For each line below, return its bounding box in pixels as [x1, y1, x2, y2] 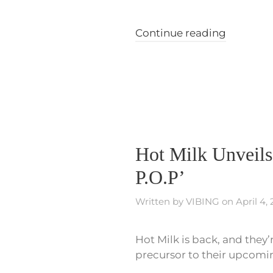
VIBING [186, 196, 219, 208]
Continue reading [135, 27, 226, 40]
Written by [135, 196, 186, 208]
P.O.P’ [135, 166, 185, 189]
